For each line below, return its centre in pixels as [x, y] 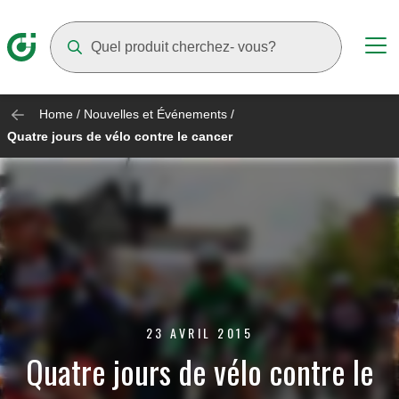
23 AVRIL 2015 [199, 332]
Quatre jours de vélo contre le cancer [120, 137]
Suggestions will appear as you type [163, 82]
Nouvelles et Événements [155, 114]
